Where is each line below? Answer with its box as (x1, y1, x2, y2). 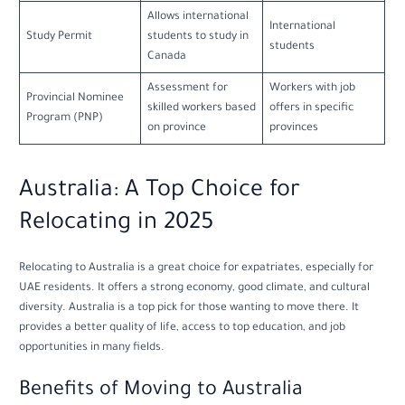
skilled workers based (146, 101, 256, 115)
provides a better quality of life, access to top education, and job (19, 322, 346, 335)
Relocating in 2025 (19, 212, 214, 238)
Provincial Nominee (25, 91, 124, 105)
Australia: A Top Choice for (19, 179, 301, 205)
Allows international (146, 10, 249, 24)
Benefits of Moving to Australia (19, 380, 304, 402)
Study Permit (25, 30, 92, 43)
